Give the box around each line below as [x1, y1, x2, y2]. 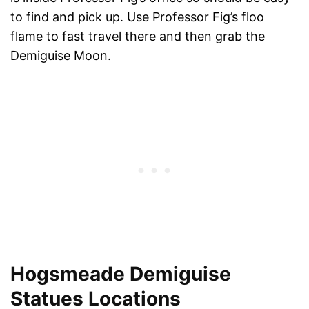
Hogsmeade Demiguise [10, 261, 231, 286]
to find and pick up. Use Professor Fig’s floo [10, 9, 264, 24]
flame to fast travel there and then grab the [10, 28, 265, 43]
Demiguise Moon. [10, 48, 111, 63]
